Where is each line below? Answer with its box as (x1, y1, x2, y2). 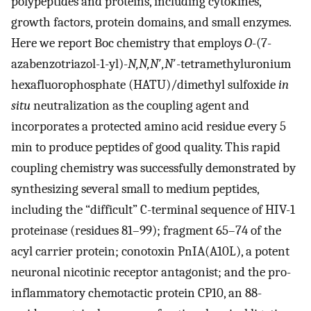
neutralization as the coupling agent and (31, 98, 249, 114)
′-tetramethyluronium (173, 56, 291, 72)
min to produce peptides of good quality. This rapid (11, 140, 280, 155)
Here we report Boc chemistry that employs (11, 35, 244, 51)
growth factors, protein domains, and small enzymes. (11, 15, 291, 31)
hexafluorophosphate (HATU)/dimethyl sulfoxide (11, 77, 278, 93)
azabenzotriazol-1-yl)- (11, 56, 128, 72)
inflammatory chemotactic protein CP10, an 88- (11, 285, 262, 301)
